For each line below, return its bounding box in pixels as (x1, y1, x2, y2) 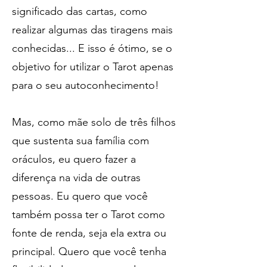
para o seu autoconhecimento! (12, 79, 159, 92)
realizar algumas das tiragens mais (12, 23, 173, 36)
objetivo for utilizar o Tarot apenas (12, 60, 173, 73)
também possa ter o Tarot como (12, 208, 165, 221)
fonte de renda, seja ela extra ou (12, 226, 166, 240)
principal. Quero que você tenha (12, 245, 166, 258)
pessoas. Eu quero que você (12, 190, 148, 203)
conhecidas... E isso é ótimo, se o (12, 42, 172, 55)
